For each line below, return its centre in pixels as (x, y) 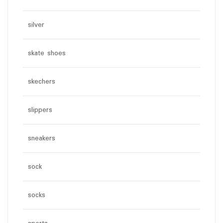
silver (36, 25)
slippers (40, 110)
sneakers (42, 139)
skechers (42, 82)
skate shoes (47, 54)
